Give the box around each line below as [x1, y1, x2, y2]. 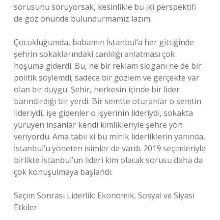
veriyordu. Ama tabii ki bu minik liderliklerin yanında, [14, 131, 205, 142]
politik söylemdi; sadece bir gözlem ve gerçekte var [14, 72, 199, 83]
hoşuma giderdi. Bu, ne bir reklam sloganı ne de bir [14, 60, 201, 71]
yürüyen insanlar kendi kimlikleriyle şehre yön [14, 119, 183, 130]
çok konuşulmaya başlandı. [14, 166, 112, 177]
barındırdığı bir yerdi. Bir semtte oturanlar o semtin [14, 96, 201, 107]
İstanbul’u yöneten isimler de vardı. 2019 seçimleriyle [14, 143, 206, 154]
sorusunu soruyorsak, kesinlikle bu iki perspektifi [14, 1, 196, 12]
